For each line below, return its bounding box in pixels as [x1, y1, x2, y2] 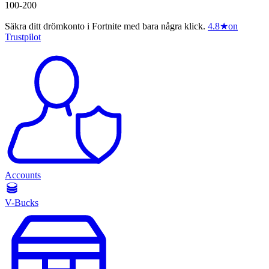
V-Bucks [5, 198, 38, 208]
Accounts [5, 170, 41, 181]
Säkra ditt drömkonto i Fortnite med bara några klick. [5, 21, 205, 32]
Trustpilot [5, 32, 41, 43]
